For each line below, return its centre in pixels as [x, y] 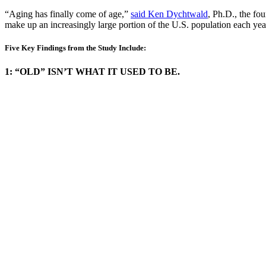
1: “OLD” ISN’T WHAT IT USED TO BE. [92, 71]
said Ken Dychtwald [169, 14]
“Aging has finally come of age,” [68, 14]
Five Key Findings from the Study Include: [75, 48]
